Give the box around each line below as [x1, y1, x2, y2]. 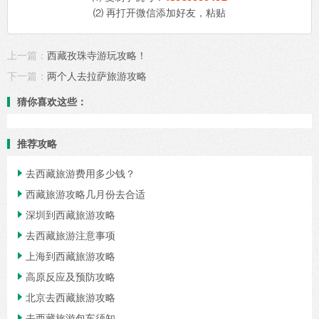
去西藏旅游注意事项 [26, 228, 115, 242]
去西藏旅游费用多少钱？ [26, 166, 135, 180]
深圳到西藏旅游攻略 [26, 207, 115, 221]
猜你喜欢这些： [17, 94, 87, 108]
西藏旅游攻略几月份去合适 [26, 187, 145, 201]
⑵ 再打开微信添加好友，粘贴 [93, 5, 226, 19]
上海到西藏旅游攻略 [26, 249, 115, 263]
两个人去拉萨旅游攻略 [47, 68, 147, 83]
